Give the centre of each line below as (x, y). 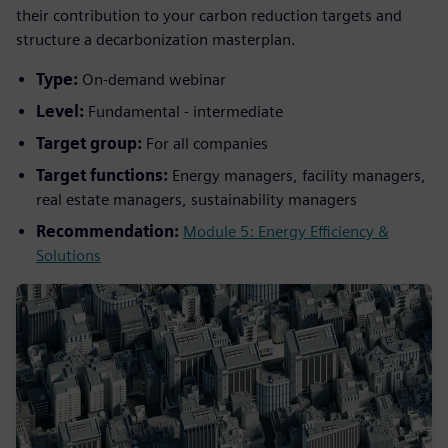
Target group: (89, 143)
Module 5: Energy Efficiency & (286, 231)
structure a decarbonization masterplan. (156, 39)
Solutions (68, 255)
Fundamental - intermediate (183, 111)
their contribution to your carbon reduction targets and (209, 15)
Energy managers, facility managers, (297, 175)
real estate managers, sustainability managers (196, 199)
